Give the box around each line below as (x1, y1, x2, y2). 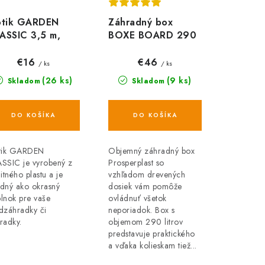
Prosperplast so (108, 156, 164, 169)
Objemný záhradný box (108, 144, 195, 157)
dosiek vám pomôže (108, 180, 182, 192)
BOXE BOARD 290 (108, 28, 196, 42)
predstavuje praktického (108, 227, 195, 240)
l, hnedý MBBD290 (108, 41, 198, 55)
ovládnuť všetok (108, 192, 167, 204)
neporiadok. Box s (108, 203, 175, 216)
